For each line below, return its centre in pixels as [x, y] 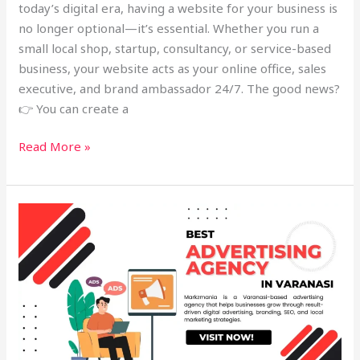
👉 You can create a [74, 108]
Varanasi [42, 293]
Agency [39, 253]
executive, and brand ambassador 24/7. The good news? [180, 88]
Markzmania [54, 333]
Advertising [51, 233]
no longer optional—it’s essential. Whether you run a [169, 28]
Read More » [55, 147]
